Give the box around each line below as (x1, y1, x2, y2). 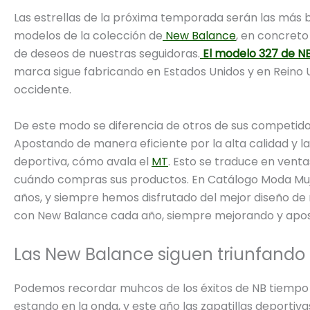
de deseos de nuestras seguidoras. (14, 46, 200, 62)
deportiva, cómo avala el (14, 154, 152, 170)
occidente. (14, 82, 71, 98)
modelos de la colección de (14, 28, 163, 44)
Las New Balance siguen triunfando (14, 242, 305, 266)
